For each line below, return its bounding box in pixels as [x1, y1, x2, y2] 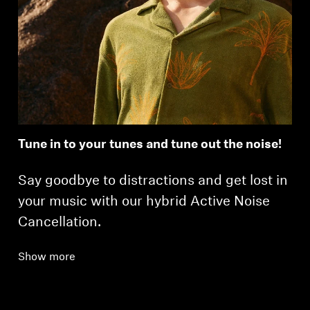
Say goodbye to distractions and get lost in [18, 174, 289, 188]
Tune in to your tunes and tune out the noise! [18, 138, 282, 152]
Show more [18, 251, 76, 263]
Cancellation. [18, 215, 102, 230]
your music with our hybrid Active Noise [18, 194, 271, 209]
